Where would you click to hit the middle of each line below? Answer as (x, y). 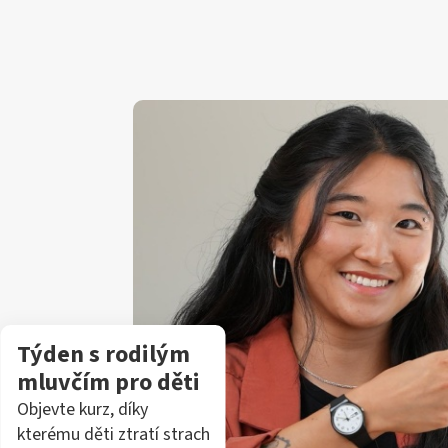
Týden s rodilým (103, 354)
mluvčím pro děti (108, 382)
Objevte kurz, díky (82, 409)
